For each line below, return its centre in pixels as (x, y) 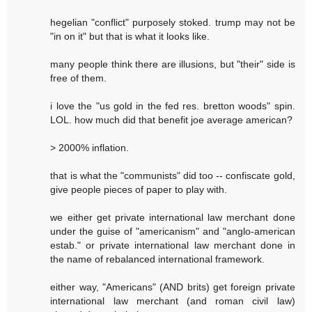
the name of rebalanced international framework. (158, 259)
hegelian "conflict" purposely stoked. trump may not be (173, 23)
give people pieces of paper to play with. (139, 190)
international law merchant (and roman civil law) (173, 301)
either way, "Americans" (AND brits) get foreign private (173, 287)
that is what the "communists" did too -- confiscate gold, (173, 176)
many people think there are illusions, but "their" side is (173, 64)
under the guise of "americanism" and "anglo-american (173, 232)
